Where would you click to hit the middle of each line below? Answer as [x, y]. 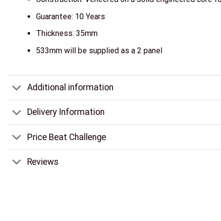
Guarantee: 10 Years [70, 16]
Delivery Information [66, 112]
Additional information [71, 88]
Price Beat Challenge [67, 137]
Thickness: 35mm [67, 34]
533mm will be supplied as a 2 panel [99, 51]
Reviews [43, 162]
